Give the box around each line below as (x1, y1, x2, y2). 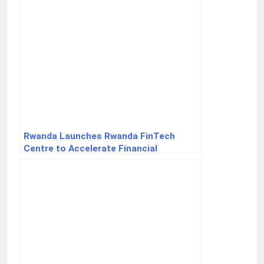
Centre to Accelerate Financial (24, 143, 157, 154)
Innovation (24, 156, 70, 167)
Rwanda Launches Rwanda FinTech (24, 131, 175, 142)
